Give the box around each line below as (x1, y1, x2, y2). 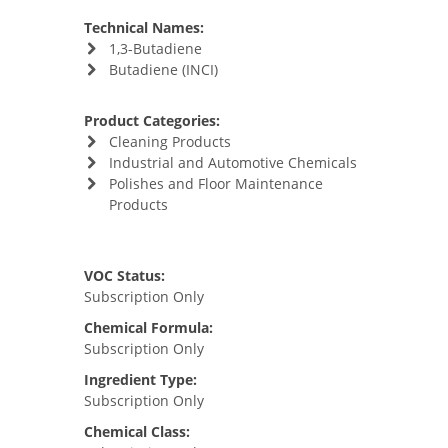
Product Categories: (84, 111, 220, 130)
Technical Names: (84, 18, 204, 37)
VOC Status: (84, 266, 165, 285)
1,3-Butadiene (108, 39, 202, 58)
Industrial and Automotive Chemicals (108, 153, 357, 172)
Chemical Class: (84, 422, 190, 441)
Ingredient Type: (84, 370, 197, 389)
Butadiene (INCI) (108, 60, 218, 79)
